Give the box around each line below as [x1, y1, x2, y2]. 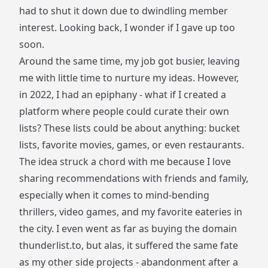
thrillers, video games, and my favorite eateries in [19, 205, 242, 218]
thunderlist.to [19, 239, 81, 252]
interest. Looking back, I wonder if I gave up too [19, 21, 235, 34]
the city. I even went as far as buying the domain [19, 222, 237, 235]
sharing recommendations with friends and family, [19, 172, 248, 185]
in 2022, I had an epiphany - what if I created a [19, 88, 226, 101]
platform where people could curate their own [19, 105, 229, 118]
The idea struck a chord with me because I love [19, 155, 231, 168]
